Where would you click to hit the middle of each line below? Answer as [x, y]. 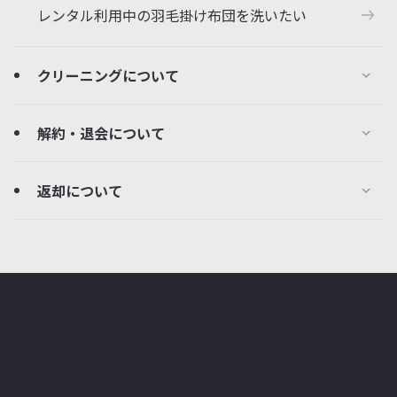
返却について [80, 191]
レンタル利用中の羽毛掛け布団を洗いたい [172, 15]
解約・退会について [101, 133]
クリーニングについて [108, 75]
